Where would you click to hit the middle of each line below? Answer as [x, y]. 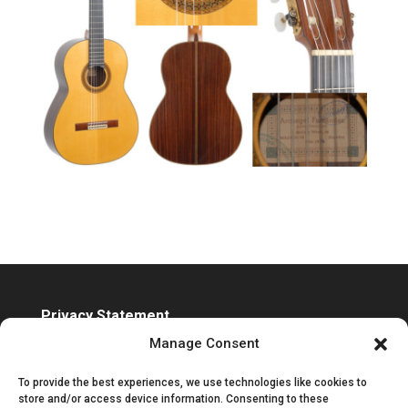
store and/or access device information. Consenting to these [173, 399]
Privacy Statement [105, 315]
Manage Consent [204, 343]
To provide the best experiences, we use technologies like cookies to [193, 382]
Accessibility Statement [122, 340]
